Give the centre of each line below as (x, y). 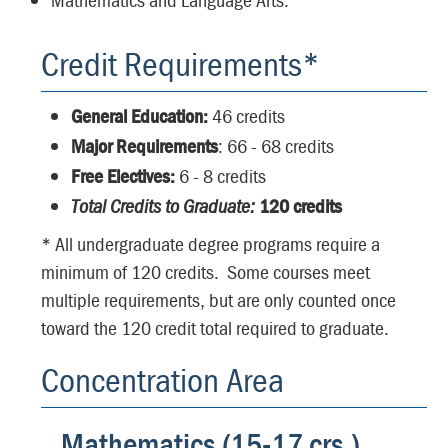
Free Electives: (125, 175)
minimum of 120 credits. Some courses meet (205, 271)
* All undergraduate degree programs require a (210, 243)
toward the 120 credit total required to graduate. (215, 327)
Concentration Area (162, 379)
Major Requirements (144, 145)
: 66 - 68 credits (276, 145)
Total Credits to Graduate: (165, 205)
